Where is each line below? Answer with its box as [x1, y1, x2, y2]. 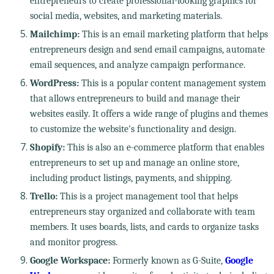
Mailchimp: [29, 28, 80, 40]
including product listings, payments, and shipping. [29, 172, 232, 183]
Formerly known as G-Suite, [109, 254, 225, 266]
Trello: [29, 190, 57, 202]
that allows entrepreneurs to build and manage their [29, 92, 240, 104]
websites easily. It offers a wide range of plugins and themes [29, 108, 268, 119]
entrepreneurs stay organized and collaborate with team [29, 206, 255, 217]
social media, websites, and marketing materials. [29, 10, 222, 21]
